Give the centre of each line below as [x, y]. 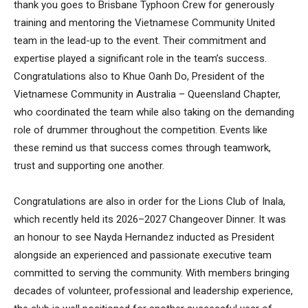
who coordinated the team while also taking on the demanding [154, 112]
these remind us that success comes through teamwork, [142, 147]
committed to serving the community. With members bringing [152, 273]
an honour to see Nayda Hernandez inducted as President [144, 237]
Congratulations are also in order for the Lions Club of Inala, [150, 201]
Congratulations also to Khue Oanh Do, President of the [139, 76]
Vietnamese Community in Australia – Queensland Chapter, [147, 94]
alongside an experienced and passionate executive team [143, 255]
